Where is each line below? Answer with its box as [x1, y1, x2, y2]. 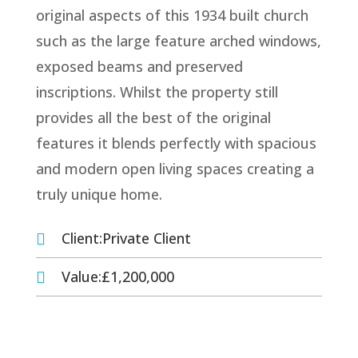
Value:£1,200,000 [61, 266, 174, 286]
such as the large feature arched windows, [35, 30, 321, 50]
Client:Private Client [61, 228, 191, 248]
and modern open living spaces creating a [35, 158, 314, 178]
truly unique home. [35, 184, 162, 204]
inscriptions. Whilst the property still [35, 82, 278, 101]
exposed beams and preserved [35, 56, 243, 76]
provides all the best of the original [35, 107, 271, 127]
